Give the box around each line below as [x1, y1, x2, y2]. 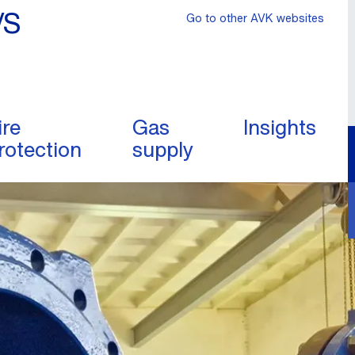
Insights [243, 112, 316, 142]
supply [132, 134, 193, 164]
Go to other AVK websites [186, 10, 324, 26]
